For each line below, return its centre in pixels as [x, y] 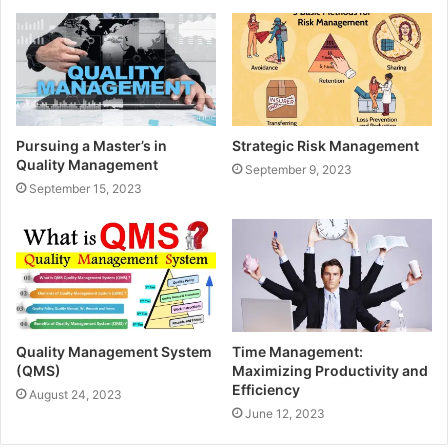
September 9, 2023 [298, 169]
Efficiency [266, 389]
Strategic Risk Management [325, 145]
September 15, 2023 [85, 188]
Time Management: [297, 351]
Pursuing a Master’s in [91, 145]
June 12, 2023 [285, 413]
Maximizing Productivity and [330, 370]
